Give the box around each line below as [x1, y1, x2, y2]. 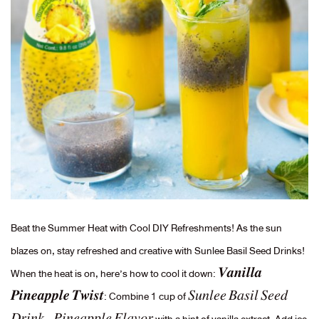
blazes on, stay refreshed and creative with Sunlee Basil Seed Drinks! [11, 241, 305, 259]
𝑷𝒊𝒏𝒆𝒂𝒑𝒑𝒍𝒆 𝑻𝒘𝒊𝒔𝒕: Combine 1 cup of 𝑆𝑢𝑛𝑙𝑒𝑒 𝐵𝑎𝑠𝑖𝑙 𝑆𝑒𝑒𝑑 [11, 287, 288, 305]
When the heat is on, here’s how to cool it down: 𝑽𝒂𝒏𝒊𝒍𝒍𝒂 [11, 264, 262, 282]
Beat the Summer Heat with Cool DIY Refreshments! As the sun [11, 219, 282, 236]
